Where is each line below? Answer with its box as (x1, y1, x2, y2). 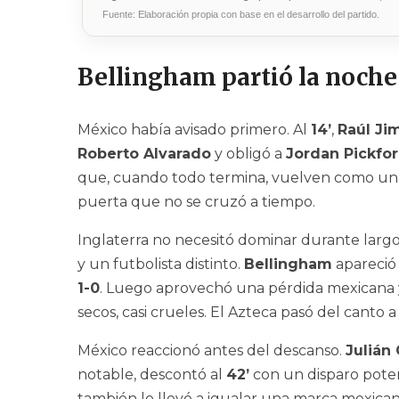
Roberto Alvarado (77, 145, 211, 163)
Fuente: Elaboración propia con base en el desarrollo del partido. (102, 9, 379, 20)
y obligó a (211, 145, 286, 163)
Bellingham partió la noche (77, 62, 397, 93)
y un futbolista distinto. (77, 256, 244, 273)
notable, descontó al (77, 366, 226, 384)
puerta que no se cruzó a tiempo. (77, 193, 315, 211)
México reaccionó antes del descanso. (77, 342, 346, 360)
